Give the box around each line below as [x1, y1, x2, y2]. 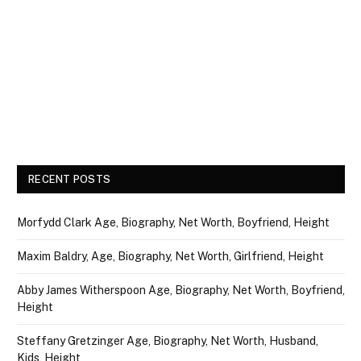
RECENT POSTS [28, 173, 111, 186]
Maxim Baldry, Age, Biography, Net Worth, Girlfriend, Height [17, 250, 324, 263]
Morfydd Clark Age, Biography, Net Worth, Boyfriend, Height [17, 216, 330, 230]
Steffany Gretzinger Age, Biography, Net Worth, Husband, [17, 334, 318, 348]
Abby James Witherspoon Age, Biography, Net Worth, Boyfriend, [17, 284, 345, 297]
